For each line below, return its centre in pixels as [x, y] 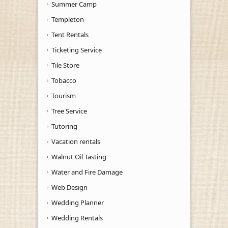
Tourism [64, 95]
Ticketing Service [77, 50]
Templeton [68, 19]
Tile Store [65, 65]
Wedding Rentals [77, 218]
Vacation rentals [76, 141]
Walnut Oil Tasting [79, 156]
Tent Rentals [70, 34]
